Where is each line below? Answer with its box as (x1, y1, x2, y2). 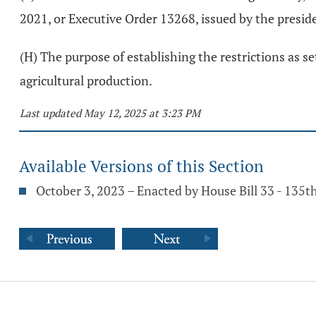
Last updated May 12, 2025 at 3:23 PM (20, 106, 200, 120)
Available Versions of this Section (19, 155, 264, 177)
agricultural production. (20, 72, 152, 89)
